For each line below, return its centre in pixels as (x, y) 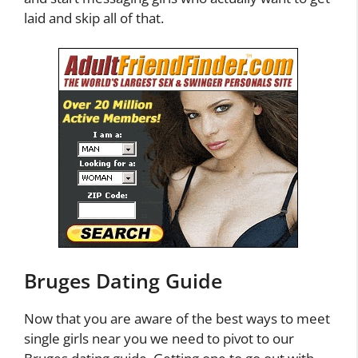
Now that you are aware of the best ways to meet (177, 318)
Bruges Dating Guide (123, 280)
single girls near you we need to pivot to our (159, 338)
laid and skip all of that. (94, 18)
